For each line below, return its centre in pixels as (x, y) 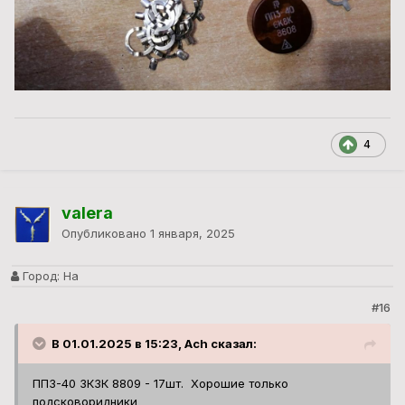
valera (87, 213)
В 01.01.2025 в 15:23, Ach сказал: (154, 344)
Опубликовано (106, 234)
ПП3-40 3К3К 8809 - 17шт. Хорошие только (160, 384)
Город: (39, 276)
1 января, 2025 (193, 234)
